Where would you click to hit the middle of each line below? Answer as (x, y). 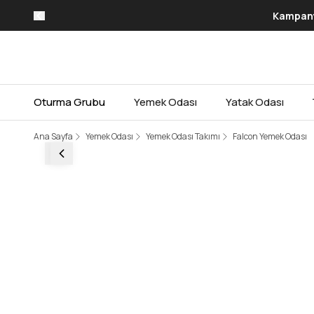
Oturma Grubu (69, 102)
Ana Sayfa (53, 137)
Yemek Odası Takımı (183, 137)
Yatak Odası (254, 102)
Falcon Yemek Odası (270, 137)
